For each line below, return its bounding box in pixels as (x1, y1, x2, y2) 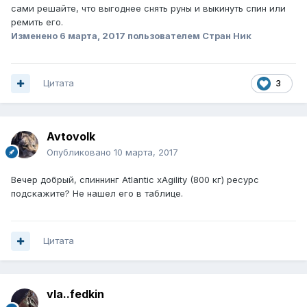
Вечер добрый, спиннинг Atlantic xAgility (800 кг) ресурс (11, 174, 259, 186)
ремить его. (11, 16, 63, 28)
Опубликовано (47, 147, 114, 158)
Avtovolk (47, 130, 95, 144)
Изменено (11, 30, 60, 42)
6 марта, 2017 (60, 30, 125, 42)
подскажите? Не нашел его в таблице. (11, 188, 183, 199)
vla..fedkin (47, 287, 104, 302)
